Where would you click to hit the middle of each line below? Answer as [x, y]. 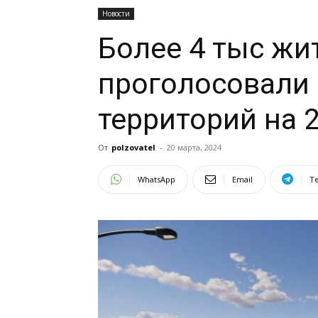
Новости [116, 13]
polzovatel [133, 147]
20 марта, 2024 [194, 147]
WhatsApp [157, 179]
